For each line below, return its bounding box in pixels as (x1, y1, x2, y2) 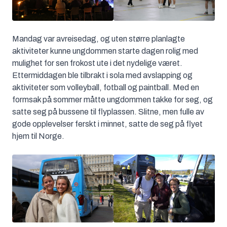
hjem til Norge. (12, 132, 64, 141)
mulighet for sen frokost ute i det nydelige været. (12, 59, 182, 68)
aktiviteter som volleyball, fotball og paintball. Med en (12, 83, 199, 92)
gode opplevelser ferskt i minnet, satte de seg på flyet (12, 120, 203, 129)
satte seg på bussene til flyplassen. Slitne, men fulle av (12, 107, 204, 117)
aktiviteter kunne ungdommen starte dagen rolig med (12, 47, 198, 56)
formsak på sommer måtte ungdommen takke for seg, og (12, 95, 213, 104)
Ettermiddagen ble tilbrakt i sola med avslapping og (12, 71, 193, 80)
